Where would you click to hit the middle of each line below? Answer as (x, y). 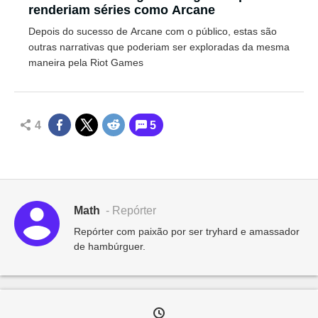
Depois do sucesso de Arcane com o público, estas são (153, 32)
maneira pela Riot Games (86, 63)
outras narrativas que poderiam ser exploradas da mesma (159, 47)
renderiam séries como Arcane (122, 10)
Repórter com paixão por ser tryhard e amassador (187, 232)
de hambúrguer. (110, 247)
